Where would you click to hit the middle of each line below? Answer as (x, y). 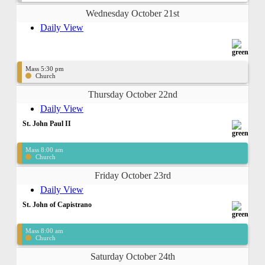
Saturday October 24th (132, 256)
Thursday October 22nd (132, 94)
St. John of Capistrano (57, 204)
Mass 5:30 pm (45, 68)
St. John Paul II (47, 123)
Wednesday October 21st (132, 13)
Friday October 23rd (132, 175)
